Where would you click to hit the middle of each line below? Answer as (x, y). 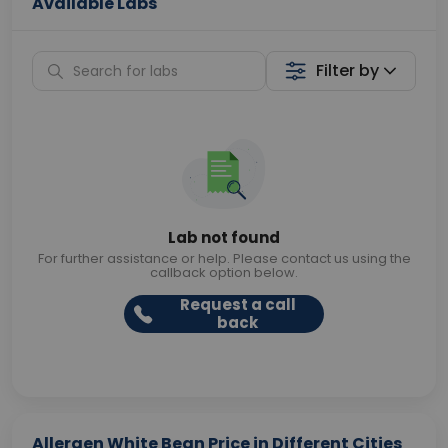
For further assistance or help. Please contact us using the (224, 258)
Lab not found (224, 237)
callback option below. (224, 272)
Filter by (348, 70)
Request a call (237, 304)
